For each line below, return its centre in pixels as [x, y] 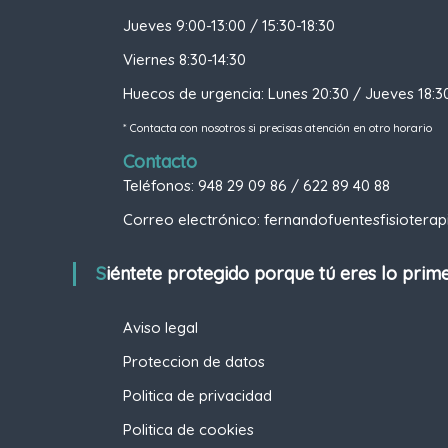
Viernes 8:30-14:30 [185, 59]
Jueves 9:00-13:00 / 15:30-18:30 [229, 25]
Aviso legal [161, 327]
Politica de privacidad [198, 395]
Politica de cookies [189, 429]
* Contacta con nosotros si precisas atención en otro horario [278, 128]
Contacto [160, 161]
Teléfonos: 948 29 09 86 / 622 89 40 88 [257, 185]
